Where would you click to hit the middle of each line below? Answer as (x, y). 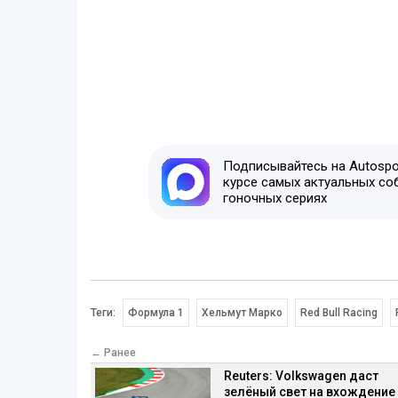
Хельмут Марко (242, 313)
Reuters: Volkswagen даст (301, 376)
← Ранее (113, 353)
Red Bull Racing (338, 313)
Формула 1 (156, 313)
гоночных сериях (275, 199)
